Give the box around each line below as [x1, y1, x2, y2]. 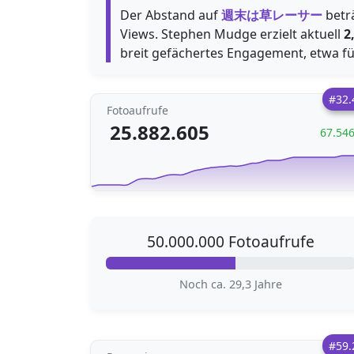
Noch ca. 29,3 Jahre [179, 277, 282, 292]
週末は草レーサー [221, 6, 322, 24]
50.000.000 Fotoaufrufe [147, 231, 314, 252]
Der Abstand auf [120, 6, 221, 24]
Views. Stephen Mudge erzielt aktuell [120, 25, 344, 43]
